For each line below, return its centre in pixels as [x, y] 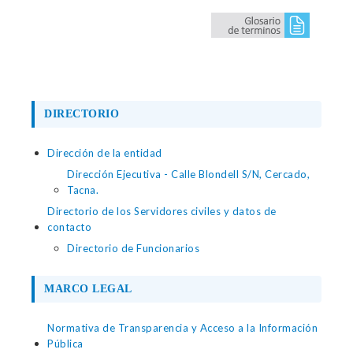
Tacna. [83, 190]
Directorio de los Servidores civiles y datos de [162, 211]
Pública [65, 344]
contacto [69, 227]
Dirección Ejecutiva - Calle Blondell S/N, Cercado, [188, 174]
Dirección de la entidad [105, 153]
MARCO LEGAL [88, 289]
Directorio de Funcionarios [133, 248]
